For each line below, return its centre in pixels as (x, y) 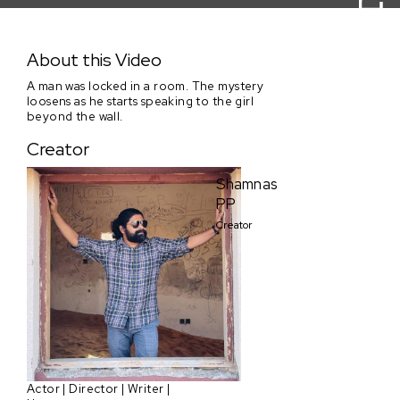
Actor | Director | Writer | (99, 389)
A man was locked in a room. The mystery (146, 85)
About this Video (94, 60)
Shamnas (247, 183)
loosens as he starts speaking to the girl (141, 100)
